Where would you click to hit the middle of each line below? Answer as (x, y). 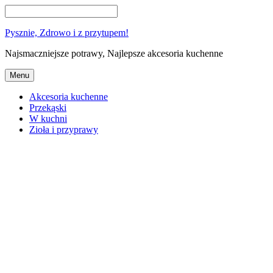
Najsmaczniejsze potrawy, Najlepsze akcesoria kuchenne (114, 53)
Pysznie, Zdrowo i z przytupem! (67, 33)
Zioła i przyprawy (64, 129)
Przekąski (48, 108)
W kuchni (48, 119)
